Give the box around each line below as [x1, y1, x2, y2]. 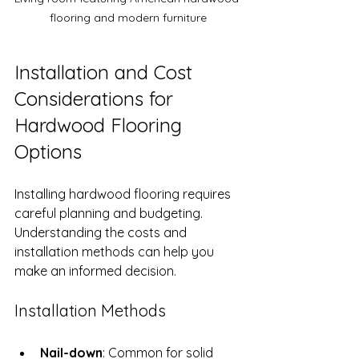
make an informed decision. [14, 262, 176, 279]
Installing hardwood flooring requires [14, 185, 234, 202]
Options [14, 139, 82, 163]
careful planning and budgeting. [14, 204, 206, 221]
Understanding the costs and [14, 224, 190, 240]
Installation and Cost [14, 59, 198, 84]
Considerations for [14, 86, 179, 111]
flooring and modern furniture [50, 10, 207, 25]
